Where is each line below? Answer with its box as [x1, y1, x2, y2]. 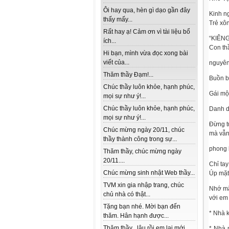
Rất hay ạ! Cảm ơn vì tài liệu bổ [103, 28, 190, 36]
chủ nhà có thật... [103, 191, 150, 198]
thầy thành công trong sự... [103, 135, 177, 143]
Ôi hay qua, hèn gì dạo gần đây [103, 7, 190, 14]
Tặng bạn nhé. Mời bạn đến [103, 203, 180, 211]
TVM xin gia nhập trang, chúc [103, 181, 184, 189]
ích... [103, 37, 116, 45]
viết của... [103, 59, 129, 66]
